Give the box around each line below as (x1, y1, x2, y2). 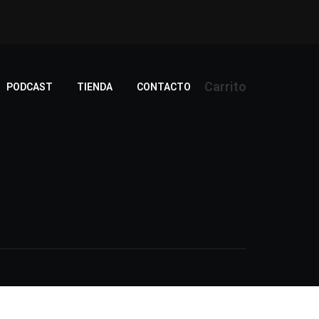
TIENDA (77, 81, 113, 93)
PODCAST (6, 81, 53, 93)
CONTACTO (137, 81, 191, 93)
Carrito (204, 79, 246, 94)
